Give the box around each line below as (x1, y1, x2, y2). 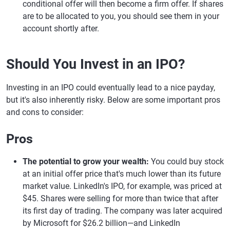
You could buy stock (151, 157, 224, 166)
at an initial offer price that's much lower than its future (23, 169, 221, 179)
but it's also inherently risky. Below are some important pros (6, 95, 220, 105)
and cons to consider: (6, 107, 84, 117)
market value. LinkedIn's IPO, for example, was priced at (23, 181, 222, 191)
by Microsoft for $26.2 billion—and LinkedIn (23, 218, 180, 228)
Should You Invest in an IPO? (6, 56, 185, 72)
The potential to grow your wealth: (23, 157, 151, 166)
